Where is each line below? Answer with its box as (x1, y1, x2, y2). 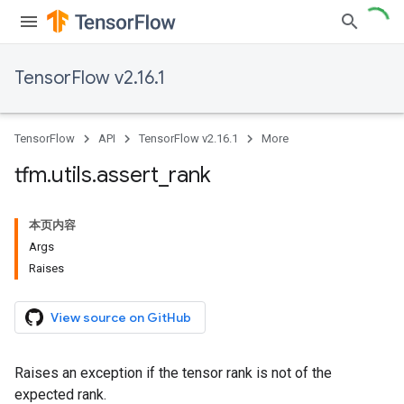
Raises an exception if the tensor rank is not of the (14, 364, 332, 381)
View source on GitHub (50, 309, 191, 326)
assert (96, 161, 159, 188)
